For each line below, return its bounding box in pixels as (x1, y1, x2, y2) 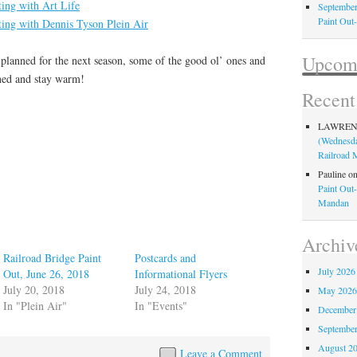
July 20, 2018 (3, 282, 65, 298)
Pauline (318, 167, 347, 180)
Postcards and (135, 250, 197, 266)
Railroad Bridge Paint (3, 250, 102, 266)
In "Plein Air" (3, 298, 68, 314)
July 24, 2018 (135, 282, 197, 298)
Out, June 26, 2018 (3, 266, 90, 282)
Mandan (318, 195, 350, 209)
